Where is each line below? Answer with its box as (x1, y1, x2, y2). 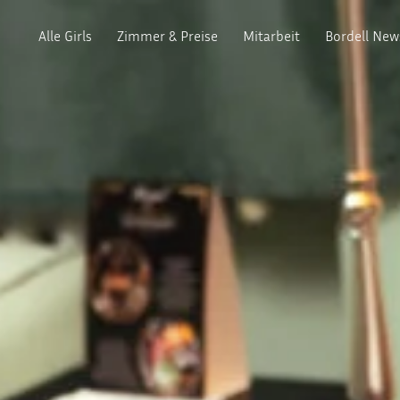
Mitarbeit (243, 26, 300, 45)
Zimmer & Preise (117, 26, 218, 45)
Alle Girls (38, 26, 92, 45)
